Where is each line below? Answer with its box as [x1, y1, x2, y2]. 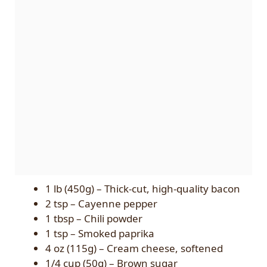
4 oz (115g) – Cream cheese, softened [45, 241, 223, 255]
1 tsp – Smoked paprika [45, 226, 154, 240]
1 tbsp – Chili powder [45, 211, 142, 225]
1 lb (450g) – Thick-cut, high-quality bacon [45, 181, 240, 195]
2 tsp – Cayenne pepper [45, 196, 157, 210]
